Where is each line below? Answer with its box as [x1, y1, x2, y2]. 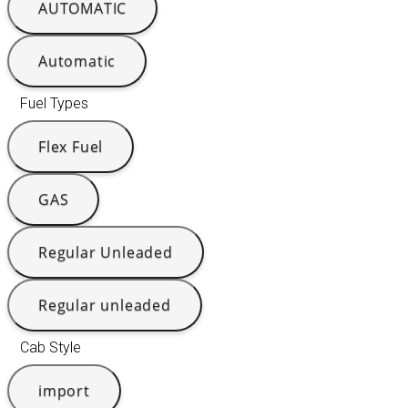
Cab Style [20, 339, 81, 357]
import [38, 381, 90, 402]
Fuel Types [20, 95, 88, 113]
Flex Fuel [38, 137, 104, 158]
